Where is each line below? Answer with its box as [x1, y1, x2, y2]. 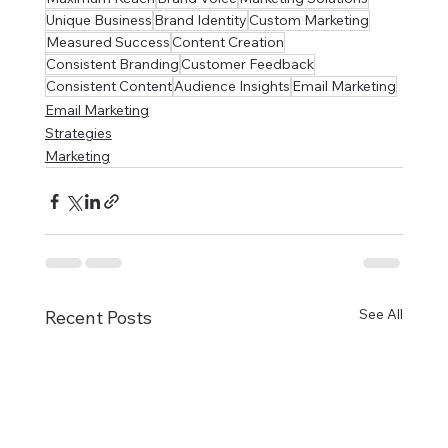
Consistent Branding [45, 55, 179, 74]
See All [359, 305, 404, 324]
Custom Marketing [248, 11, 369, 30]
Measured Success [45, 33, 170, 52]
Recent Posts [44, 306, 152, 330]
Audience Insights [173, 77, 290, 96]
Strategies [44, 124, 112, 143]
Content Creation [171, 33, 284, 52]
